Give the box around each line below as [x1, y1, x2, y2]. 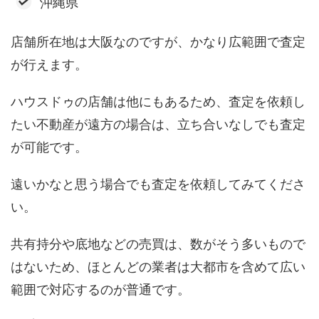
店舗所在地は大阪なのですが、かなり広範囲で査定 [11, 34, 305, 50]
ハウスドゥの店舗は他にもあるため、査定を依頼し [11, 94, 305, 110]
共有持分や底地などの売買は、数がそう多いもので [11, 236, 305, 252]
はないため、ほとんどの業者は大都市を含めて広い [11, 259, 305, 275]
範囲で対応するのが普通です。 [11, 282, 190, 298]
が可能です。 [11, 140, 88, 155]
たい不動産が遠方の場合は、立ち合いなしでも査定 [11, 117, 305, 132]
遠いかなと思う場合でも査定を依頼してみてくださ [11, 177, 305, 192]
